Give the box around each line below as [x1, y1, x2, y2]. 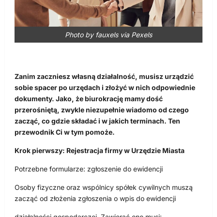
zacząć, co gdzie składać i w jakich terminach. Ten [15, 116, 180, 125]
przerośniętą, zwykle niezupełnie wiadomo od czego [15, 105, 189, 114]
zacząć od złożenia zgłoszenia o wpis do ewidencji [15, 194, 176, 202]
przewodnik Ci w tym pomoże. [15, 127, 115, 136]
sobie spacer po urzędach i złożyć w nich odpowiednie [15, 83, 195, 92]
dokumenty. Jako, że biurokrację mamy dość [15, 94, 163, 103]
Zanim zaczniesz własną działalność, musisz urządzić [15, 72, 194, 80]
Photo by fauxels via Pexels [65, 30, 152, 39]
